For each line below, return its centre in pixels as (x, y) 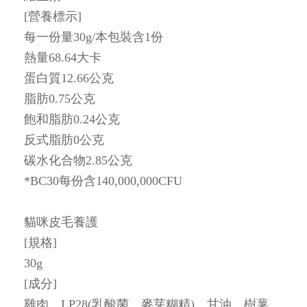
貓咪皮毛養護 (61, 222)
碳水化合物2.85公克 (78, 160)
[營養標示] (53, 16)
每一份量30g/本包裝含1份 (94, 37)
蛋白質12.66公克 (69, 78)
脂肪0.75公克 (60, 98)
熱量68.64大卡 (63, 57)
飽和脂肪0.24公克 (72, 119)
